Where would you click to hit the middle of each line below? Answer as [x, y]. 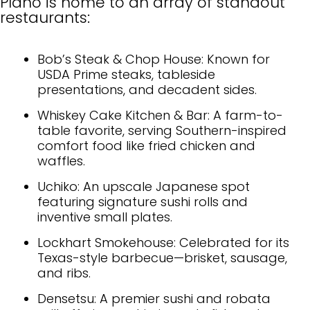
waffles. [61, 161]
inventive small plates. [105, 217]
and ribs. [64, 273]
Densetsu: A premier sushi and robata [154, 298]
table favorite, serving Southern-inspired [162, 130]
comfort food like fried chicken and [146, 145]
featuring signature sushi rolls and [143, 201]
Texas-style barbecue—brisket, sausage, [162, 257]
